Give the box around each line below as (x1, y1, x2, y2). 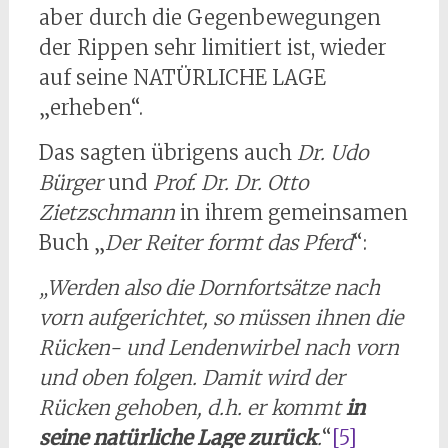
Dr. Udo (296, 140, 368, 166)
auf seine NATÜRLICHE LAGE (38, 65, 326, 91)
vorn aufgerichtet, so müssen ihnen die (38, 305, 403, 331)
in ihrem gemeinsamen (174, 200, 408, 226)
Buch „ (38, 230, 105, 256)
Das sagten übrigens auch (38, 140, 297, 166)
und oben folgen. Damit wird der (38, 365, 345, 391)
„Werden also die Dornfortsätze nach (38, 275, 380, 301)
